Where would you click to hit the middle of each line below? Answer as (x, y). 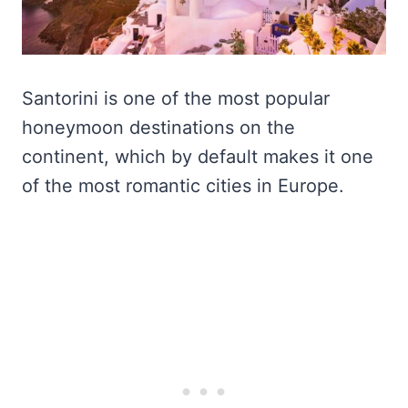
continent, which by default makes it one (198, 157)
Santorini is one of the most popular (176, 99)
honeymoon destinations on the (158, 128)
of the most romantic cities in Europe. (183, 186)
